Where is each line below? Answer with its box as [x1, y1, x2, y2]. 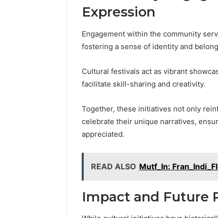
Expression [82, 4, 155, 20]
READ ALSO [91, 161, 136, 171]
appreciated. [82, 129, 125, 139]
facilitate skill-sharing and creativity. [82, 79, 205, 89]
